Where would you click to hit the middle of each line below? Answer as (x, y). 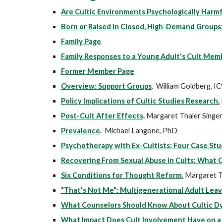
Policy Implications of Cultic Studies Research (139, 101)
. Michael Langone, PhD (139, 131)
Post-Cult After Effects (102, 116)
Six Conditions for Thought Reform (121, 175)
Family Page (81, 41)
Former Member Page (97, 71)
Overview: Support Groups (106, 86)
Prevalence (80, 131)
